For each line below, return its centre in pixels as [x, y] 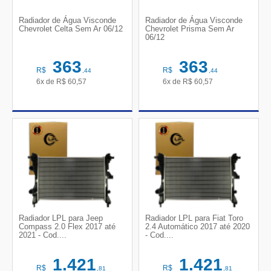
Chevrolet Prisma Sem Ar [190, 29]
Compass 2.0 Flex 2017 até [67, 227]
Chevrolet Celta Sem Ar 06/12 [71, 29]
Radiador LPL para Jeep [61, 218]
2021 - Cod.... [43, 235]
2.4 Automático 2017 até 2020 [198, 227]
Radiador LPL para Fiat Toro [194, 218]
